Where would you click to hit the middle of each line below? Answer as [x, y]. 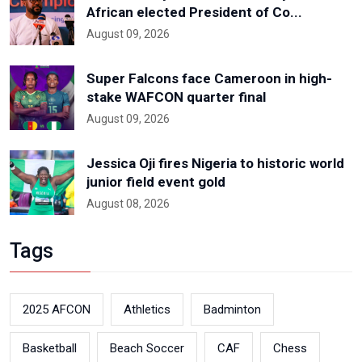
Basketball [50, 348]
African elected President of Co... [194, 12]
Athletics [147, 309]
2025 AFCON [57, 309]
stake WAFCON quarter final [176, 97]
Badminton [232, 309]
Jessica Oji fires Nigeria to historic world [215, 163]
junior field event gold [156, 181]
